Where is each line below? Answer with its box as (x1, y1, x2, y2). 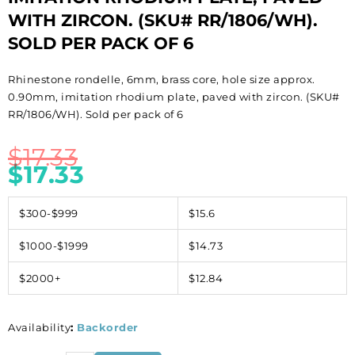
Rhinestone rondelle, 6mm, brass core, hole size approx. (8, 73, 315, 86)
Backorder (77, 320, 139, 334)
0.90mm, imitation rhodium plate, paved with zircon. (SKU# (8, 90, 340, 104)
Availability (8, 320, 71, 334)
